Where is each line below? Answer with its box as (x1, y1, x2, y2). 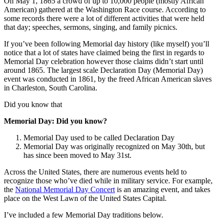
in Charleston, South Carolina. (4, 83, 97, 92)
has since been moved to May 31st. (23, 151, 131, 159)
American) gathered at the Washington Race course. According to (4, 5, 206, 14)
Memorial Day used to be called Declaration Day (23, 133, 175, 142)
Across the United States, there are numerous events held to (4, 167, 187, 176)
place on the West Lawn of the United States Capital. (4, 194, 167, 202)
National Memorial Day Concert (15, 185, 115, 194)
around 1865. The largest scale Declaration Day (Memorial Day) (4, 66, 203, 74)
